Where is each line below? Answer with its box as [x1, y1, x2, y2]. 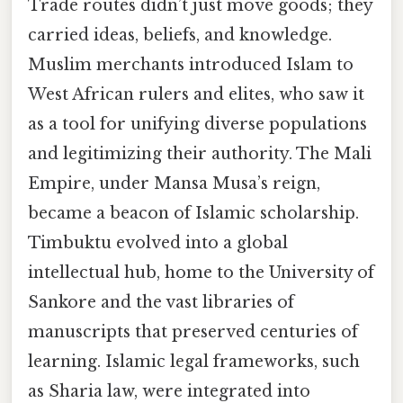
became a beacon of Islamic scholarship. [28, 203, 359, 224]
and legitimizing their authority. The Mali [28, 144, 372, 165]
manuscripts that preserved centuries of [28, 322, 358, 343]
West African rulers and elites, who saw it [28, 85, 364, 105]
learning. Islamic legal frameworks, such [28, 352, 360, 372]
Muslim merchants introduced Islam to [28, 55, 354, 76]
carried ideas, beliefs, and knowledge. [28, 25, 332, 46]
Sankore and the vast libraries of [28, 292, 294, 313]
